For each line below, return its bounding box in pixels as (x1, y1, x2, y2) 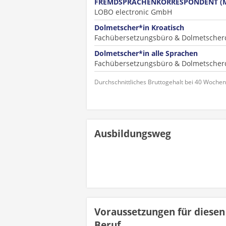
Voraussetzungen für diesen (94, 205, 225, 218)
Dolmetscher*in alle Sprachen (94, 48, 198, 58)
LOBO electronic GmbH (94, 7, 172, 17)
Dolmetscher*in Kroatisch (94, 23, 184, 32)
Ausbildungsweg (94, 127, 171, 140)
